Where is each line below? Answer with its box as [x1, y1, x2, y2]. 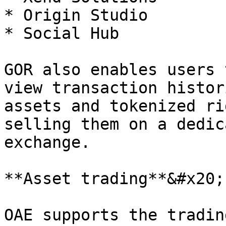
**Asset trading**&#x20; [4, 169, 224, 188]
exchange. [4, 133, 90, 151]
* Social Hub [4, 24, 119, 42]
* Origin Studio [4, 6, 148, 24]
